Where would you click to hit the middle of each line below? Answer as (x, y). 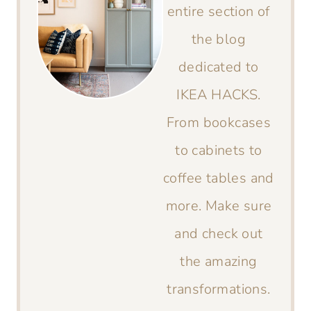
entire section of (219, 11)
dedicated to (219, 67)
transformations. (219, 289)
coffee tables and (219, 178)
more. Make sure (219, 205)
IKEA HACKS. (219, 94)
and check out (219, 233)
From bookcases (219, 122)
